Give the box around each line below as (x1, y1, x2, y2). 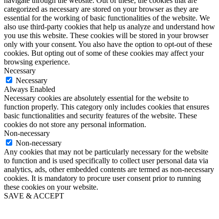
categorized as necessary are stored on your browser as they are (4, 4, 198, 13)
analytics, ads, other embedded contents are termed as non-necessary (4, 165, 214, 174)
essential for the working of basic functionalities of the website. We (4, 13, 210, 22)
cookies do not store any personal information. (4, 120, 146, 129)
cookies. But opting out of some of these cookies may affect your (4, 48, 204, 57)
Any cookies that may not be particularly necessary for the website (4, 147, 208, 156)
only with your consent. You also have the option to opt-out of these (4, 40, 212, 48)
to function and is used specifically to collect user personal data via (4, 156, 208, 165)
